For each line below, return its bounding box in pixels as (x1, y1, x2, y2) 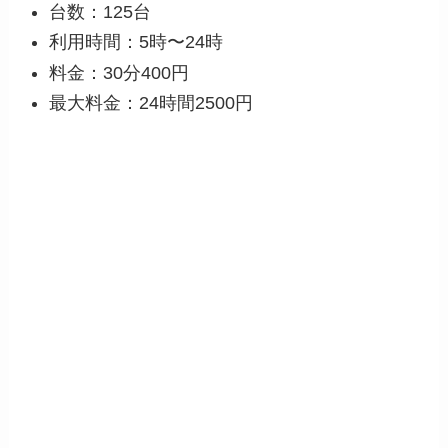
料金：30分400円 (49, 62, 190, 83)
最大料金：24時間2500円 (49, 93, 254, 114)
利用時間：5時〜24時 (49, 32, 224, 53)
